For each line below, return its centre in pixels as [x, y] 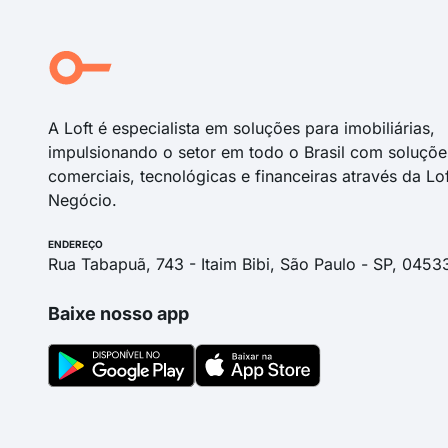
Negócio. [82, 199]
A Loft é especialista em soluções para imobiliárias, [241, 127]
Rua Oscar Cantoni [93, 54]
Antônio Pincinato [89, 79]
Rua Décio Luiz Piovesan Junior [134, 29]
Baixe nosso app [118, 313]
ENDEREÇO [75, 243]
